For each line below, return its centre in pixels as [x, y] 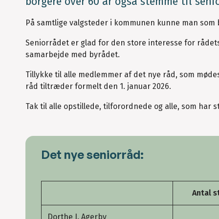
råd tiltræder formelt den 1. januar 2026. [98, 86]
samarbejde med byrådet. [73, 54]
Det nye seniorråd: [92, 155]
